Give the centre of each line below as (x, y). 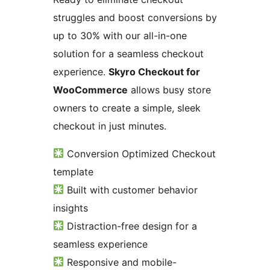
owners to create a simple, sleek (127, 108)
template (73, 171)
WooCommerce (90, 89)
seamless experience (100, 244)
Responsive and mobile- (121, 262)
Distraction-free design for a (131, 226)
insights (71, 208)
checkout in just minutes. (110, 126)
